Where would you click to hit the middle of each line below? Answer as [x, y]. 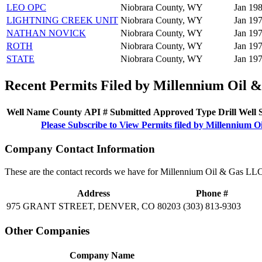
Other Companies [47, 230]
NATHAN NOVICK [46, 33]
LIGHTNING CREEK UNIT [62, 20]
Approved [173, 112]
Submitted [130, 112]
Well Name [28, 112]
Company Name [102, 255]
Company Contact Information [80, 149]
